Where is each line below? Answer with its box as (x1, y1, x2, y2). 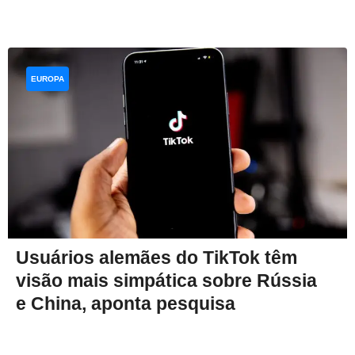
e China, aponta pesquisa (16, 292, 235, 314)
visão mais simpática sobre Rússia (16, 269, 317, 291)
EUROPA (31, 74, 64, 83)
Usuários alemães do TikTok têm (16, 246, 297, 268)
